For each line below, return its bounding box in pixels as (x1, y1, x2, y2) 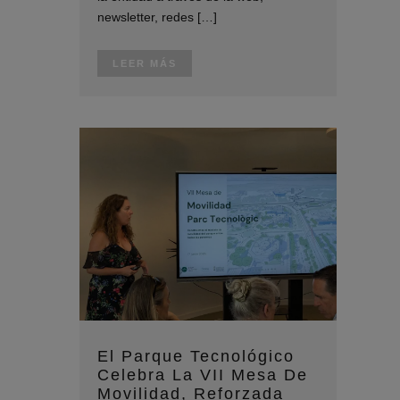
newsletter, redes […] (96, 11, 217, 25)
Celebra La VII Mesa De (96, 366, 308, 385)
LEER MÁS (112, 58, 177, 70)
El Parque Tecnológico (96, 347, 295, 366)
